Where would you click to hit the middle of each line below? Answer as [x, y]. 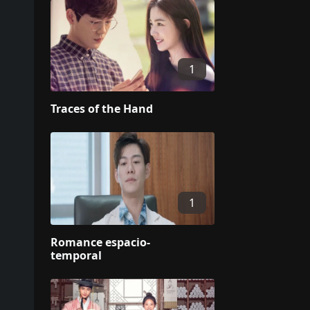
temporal [76, 255]
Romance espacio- [100, 242]
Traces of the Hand [102, 109]
